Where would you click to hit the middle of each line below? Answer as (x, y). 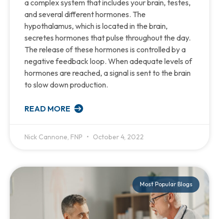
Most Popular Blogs (166, 184)
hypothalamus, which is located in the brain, (96, 26)
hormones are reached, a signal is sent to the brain (108, 73)
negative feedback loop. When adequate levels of (108, 61)
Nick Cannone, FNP (54, 137)
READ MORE (48, 109)
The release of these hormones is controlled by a (105, 50)
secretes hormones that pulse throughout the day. (108, 38)
